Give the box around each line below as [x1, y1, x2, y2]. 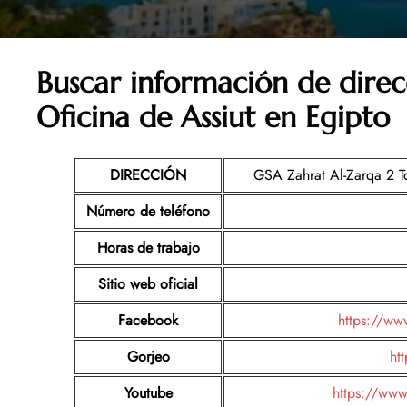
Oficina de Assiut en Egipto [36, 98, 390, 135]
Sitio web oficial [98, 273, 198, 294]
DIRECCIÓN [110, 164, 186, 185]
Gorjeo [126, 345, 170, 367]
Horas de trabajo [96, 236, 200, 258]
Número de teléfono [86, 200, 210, 222]
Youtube [124, 382, 173, 403]
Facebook [118, 309, 178, 331]
